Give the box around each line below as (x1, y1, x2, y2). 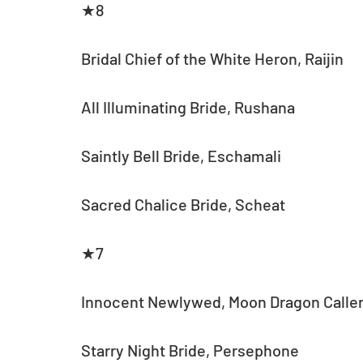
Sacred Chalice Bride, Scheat (81, 194, 285, 215)
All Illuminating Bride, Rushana (81, 97, 295, 117)
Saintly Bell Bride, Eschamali (81, 146, 281, 166)
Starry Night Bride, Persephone (81, 340, 299, 361)
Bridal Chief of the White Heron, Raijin (81, 49, 344, 69)
